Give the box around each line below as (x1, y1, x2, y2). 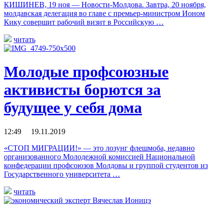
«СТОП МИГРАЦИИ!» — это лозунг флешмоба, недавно (4, 143, 195, 152)
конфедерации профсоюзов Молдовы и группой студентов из (4, 161, 208, 170)
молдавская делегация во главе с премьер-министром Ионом (4, 9, 205, 17)
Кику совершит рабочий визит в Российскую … (4, 17, 164, 26)
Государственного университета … (4, 170, 120, 178)
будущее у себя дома (4, 99, 142, 117)
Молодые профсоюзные (4, 63, 169, 81)
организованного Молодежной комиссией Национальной (4, 152, 195, 161)
